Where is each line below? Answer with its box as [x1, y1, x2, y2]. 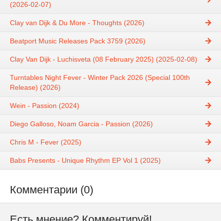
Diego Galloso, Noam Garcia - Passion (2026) [10, 120, 153, 128]
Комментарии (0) [10, 184, 93, 196]
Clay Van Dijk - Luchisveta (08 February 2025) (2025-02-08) [10, 55, 197, 64]
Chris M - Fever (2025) [10, 138, 81, 147]
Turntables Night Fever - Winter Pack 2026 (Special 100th [10, 74, 190, 82]
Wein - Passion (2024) [10, 102, 79, 110]
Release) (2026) [10, 83, 61, 92]
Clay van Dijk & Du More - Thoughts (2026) [10, 19, 145, 27]
